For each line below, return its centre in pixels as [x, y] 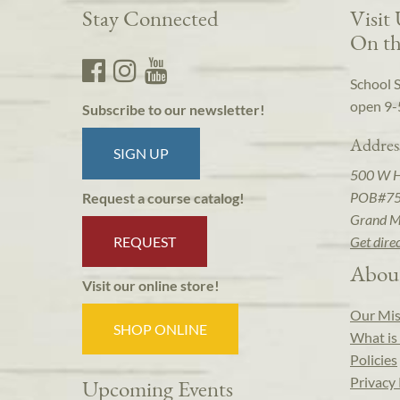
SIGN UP [142, 154]
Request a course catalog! [163, 197]
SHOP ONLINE [161, 329]
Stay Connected [150, 18]
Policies [374, 360]
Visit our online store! [151, 285]
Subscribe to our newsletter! [174, 110]
